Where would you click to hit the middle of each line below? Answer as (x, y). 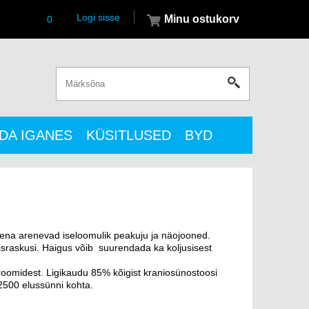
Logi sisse (98, 17)
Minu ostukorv (202, 19)
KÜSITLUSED (129, 135)
